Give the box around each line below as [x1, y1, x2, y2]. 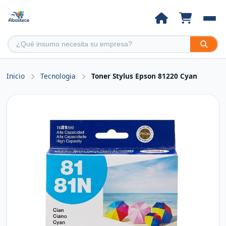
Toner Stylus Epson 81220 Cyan [91, 71, 198, 81]
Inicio [7, 71, 25, 81]
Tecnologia [40, 71, 78, 81]
